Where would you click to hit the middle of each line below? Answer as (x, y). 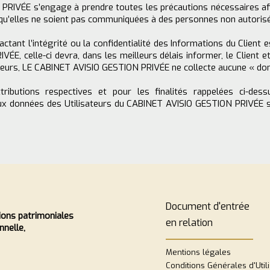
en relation (189, 223)
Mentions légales (198, 252)
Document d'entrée (208, 206)
